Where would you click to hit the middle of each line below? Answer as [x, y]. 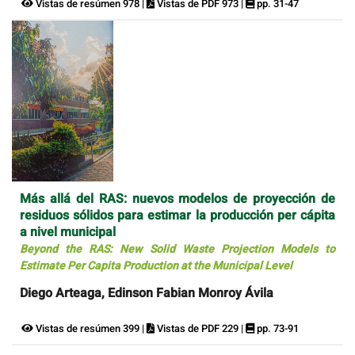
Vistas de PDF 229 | [200, 328]
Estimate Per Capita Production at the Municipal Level [156, 265]
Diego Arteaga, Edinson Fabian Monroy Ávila [147, 293]
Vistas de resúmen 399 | [90, 328]
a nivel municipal [68, 232]
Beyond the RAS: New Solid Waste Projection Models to [177, 249]
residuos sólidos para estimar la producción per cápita [177, 215]
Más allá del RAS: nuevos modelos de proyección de [177, 198]
